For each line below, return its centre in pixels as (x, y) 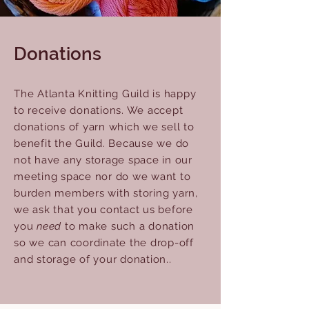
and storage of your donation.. (93, 259)
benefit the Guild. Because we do (101, 143)
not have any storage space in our (103, 160)
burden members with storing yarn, (106, 193)
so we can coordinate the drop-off (104, 243)
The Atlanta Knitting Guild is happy (105, 94)
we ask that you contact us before (103, 210)
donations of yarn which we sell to (104, 127)
